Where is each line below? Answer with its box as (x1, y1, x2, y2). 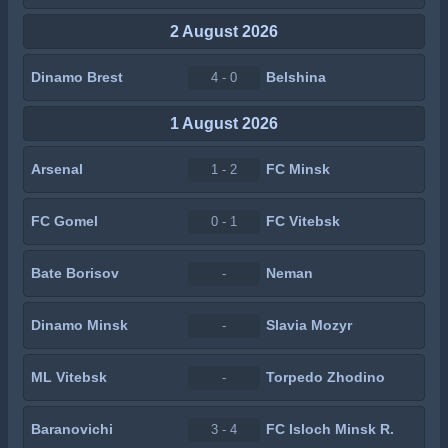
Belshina (266, 69, 326, 85)
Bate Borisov (31, 265, 119, 281)
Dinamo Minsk (31, 317, 128, 333)
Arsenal (31, 161, 83, 177)
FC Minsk (266, 161, 330, 177)
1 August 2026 (170, 114, 278, 132)
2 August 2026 (170, 22, 278, 40)
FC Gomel (31, 213, 98, 229)
